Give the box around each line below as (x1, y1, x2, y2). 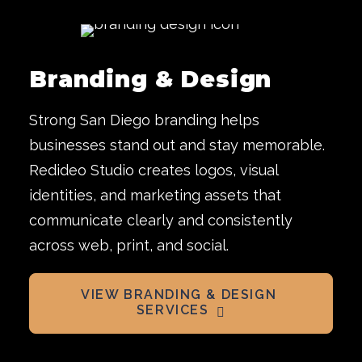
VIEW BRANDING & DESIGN (81, 287, 277, 302)
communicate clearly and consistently (29, 212, 293, 229)
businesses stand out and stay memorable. (29, 137, 325, 154)
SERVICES (136, 302, 209, 318)
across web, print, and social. (29, 237, 229, 254)
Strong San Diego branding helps (29, 112, 259, 128)
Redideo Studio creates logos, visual (29, 162, 278, 179)
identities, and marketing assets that (29, 187, 281, 204)
